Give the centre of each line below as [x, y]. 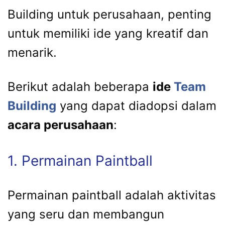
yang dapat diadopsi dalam [136, 106]
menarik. [32, 53]
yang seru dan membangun [86, 214]
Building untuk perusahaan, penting [109, 15]
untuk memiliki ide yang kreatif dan [108, 34]
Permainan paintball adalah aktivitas [112, 195]
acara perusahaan [61, 125]
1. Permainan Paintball [80, 161]
